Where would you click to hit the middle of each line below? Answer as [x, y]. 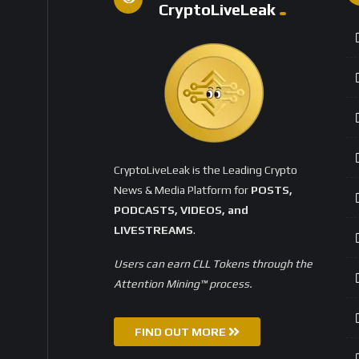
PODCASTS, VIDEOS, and [181, 210]
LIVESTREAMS [153, 230]
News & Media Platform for [182, 190]
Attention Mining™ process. [183, 284]
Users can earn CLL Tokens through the [213, 264]
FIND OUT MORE [182, 332]
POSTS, [272, 190]
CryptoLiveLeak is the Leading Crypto [206, 170]
